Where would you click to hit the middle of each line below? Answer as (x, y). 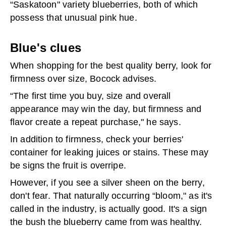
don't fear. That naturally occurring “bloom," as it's (111, 195)
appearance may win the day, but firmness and (106, 109)
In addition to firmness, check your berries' (97, 139)
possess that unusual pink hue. (74, 17)
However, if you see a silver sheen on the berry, (107, 182)
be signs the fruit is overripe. (68, 165)
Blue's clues (46, 47)
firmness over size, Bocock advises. (83, 78)
